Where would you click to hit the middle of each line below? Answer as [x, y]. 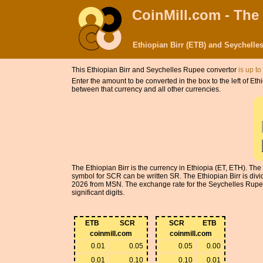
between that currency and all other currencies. [146, 89]
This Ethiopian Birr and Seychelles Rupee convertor [155, 70]
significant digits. [98, 192]
